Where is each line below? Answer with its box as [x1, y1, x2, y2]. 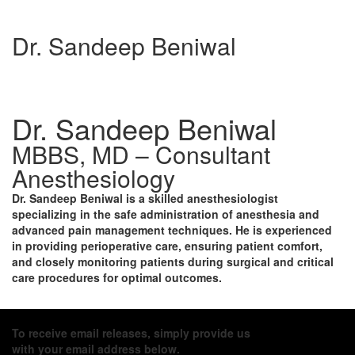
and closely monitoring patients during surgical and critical [12, 254, 334, 269]
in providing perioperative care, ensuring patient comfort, [12, 238, 323, 254]
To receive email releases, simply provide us [12, 325, 250, 341]
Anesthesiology [12, 161, 175, 195]
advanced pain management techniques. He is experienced [12, 222, 332, 238]
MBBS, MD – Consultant [12, 137, 270, 171]
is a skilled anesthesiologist [123, 190, 278, 206]
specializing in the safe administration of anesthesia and [12, 206, 319, 222]
